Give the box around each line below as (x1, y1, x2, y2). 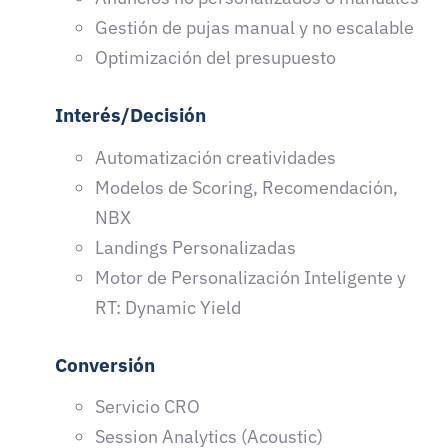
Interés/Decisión (55, 103, 206, 128)
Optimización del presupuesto (95, 46, 336, 70)
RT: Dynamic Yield (95, 295, 241, 319)
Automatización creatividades (95, 145, 336, 169)
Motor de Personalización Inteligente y (95, 265, 406, 289)
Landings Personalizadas (95, 235, 296, 259)
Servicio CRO (95, 395, 204, 419)
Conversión (55, 352, 155, 377)
